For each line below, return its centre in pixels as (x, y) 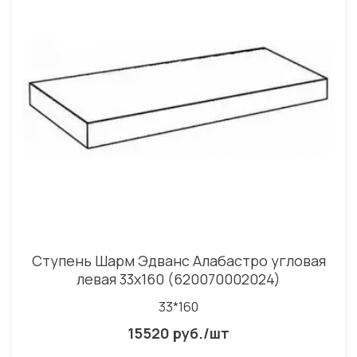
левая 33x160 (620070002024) (178, 279)
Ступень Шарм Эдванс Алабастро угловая (178, 260)
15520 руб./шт (178, 333)
